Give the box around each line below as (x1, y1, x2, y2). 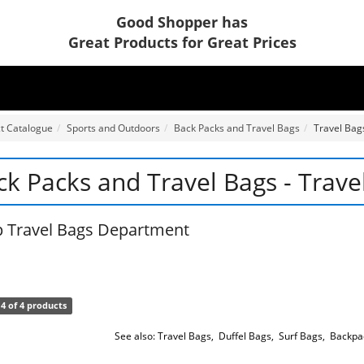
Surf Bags (279, 329, 323, 344)
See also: (115, 329, 156, 344)
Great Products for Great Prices (67, 32, 297, 52)
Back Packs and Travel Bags (173, 121, 300, 136)
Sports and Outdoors (66, 121, 160, 136)
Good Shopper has (116, 12, 248, 32)
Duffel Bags (219, 329, 272, 344)
